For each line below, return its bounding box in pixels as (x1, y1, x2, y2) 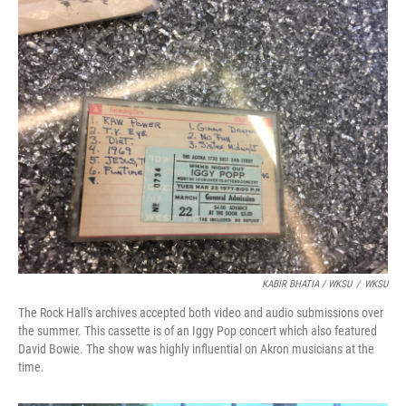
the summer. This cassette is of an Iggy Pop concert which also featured (18, 324, 377, 338)
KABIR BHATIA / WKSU (262, 278, 352, 290)
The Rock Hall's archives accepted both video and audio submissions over (18, 305, 383, 320)
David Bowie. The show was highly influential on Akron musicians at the (18, 342, 374, 356)
